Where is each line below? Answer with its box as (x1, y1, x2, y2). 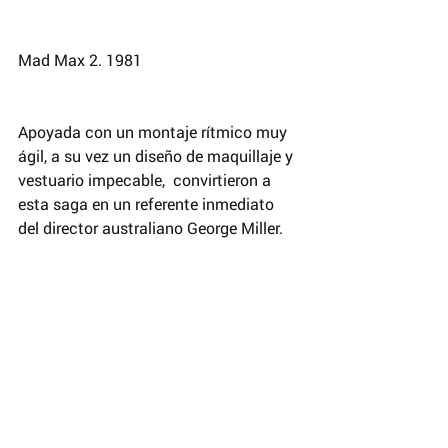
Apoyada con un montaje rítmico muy (18, 121, 291, 143)
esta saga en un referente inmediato (18, 193, 278, 215)
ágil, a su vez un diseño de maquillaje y (18, 145, 297, 167)
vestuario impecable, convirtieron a (18, 169, 275, 191)
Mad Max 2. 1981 (18, 49, 146, 71)
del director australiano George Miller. (18, 217, 283, 239)
